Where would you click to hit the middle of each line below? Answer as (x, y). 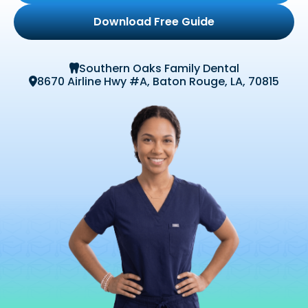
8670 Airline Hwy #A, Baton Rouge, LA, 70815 (158, 81)
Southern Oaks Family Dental (159, 68)
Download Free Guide (154, 22)
